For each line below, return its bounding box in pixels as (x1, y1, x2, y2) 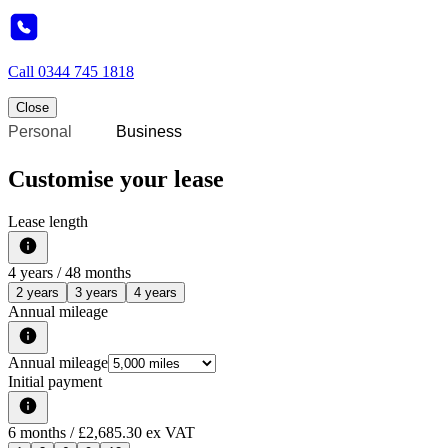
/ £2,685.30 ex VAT (66, 424, 195, 441)
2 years (16, 285, 59, 300)
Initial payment (8, 373, 102, 390)
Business (116, 123, 182, 141)
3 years (75, 285, 118, 300)
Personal (8, 123, 72, 141)
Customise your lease (8, 166, 224, 193)
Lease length (8, 213, 88, 230)
